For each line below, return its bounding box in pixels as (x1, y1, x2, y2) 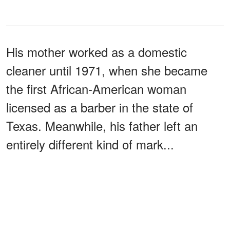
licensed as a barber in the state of (6, 98, 193, 117)
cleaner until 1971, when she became (6, 61, 207, 80)
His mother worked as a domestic (6, 43, 187, 61)
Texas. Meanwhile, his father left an (6, 117, 198, 135)
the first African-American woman (6, 80, 186, 98)
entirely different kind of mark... (6, 135, 174, 154)
